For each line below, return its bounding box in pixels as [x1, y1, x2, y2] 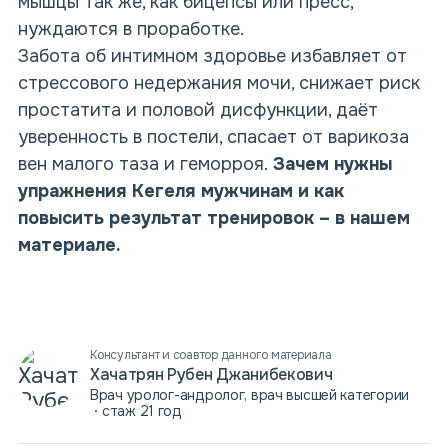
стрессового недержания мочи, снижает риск [18, 72, 420, 94]
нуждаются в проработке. [18, 18, 244, 40]
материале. [18, 234, 120, 256]
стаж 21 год [102, 402, 182, 420]
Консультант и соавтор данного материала [90, 347, 332, 363]
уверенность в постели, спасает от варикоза [18, 126, 409, 148]
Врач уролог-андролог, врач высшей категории [90, 386, 409, 404]
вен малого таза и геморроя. [18, 153, 273, 175]
